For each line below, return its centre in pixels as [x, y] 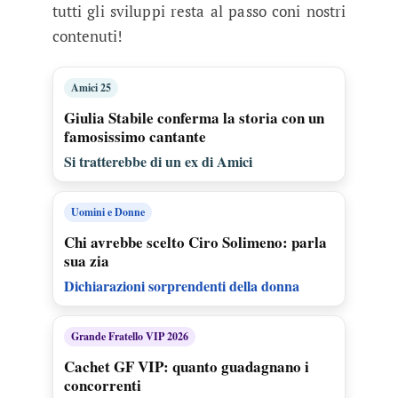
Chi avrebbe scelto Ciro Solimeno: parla [195, 243]
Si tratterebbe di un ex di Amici [158, 162]
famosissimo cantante [135, 137]
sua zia [86, 261]
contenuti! [88, 36]
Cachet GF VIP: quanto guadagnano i [186, 367]
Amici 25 [91, 88]
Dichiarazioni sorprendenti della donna [181, 286]
